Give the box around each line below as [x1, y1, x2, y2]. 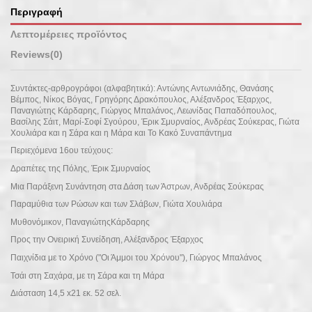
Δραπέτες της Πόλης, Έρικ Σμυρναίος [10, 164, 150, 174]
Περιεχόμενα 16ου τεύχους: [10, 146, 113, 156]
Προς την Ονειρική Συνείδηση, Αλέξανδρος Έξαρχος [10, 235, 203, 245]
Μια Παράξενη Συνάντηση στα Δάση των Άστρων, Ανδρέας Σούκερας [10, 181, 266, 192]
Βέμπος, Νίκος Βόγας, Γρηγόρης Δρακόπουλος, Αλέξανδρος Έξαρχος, [10, 94, 272, 104]
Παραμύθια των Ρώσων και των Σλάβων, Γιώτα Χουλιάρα [10, 199, 222, 210]
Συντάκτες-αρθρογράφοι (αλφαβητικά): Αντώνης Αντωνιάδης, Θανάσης [10, 83, 274, 93]
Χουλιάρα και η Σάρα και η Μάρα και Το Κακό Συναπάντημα [10, 127, 232, 138]
